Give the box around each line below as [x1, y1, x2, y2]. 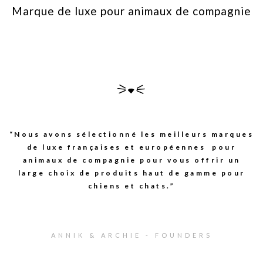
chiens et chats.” [87, 181, 176, 190]
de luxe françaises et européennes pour [26, 142, 237, 151]
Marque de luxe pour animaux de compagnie [12, 4, 251, 18]
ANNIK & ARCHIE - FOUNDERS [50, 231, 213, 239]
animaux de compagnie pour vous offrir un [22, 155, 241, 164]
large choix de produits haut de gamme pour [18, 168, 245, 177]
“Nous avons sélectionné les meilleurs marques [9, 129, 254, 139]
